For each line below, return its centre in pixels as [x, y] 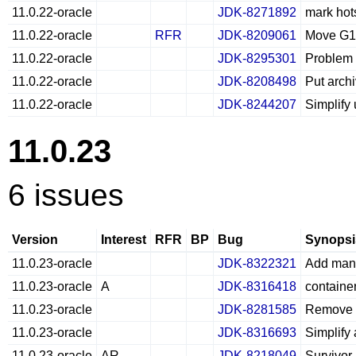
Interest [124, 240]
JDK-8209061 [257, 35]
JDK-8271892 [257, 12]
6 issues [66, 195]
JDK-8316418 [257, 286]
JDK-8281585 [257, 310]
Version [35, 240]
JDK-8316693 [257, 333]
